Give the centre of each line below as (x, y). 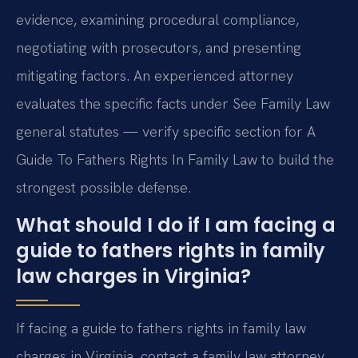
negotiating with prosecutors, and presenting (159, 48)
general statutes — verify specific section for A (166, 132)
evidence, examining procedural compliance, (157, 20)
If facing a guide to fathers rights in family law (161, 328)
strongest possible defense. (103, 188)
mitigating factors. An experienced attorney (155, 76)
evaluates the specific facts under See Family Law (173, 104)
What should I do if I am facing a (176, 225)
